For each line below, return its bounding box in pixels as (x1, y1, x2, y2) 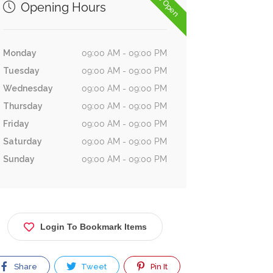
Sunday (2, 154, 35, 164)
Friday (2, 119, 29, 129)
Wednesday (2, 83, 53, 93)
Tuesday (2, 66, 40, 76)
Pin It (149, 262, 168, 271)
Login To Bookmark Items (40, 222, 147, 232)
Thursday (2, 101, 43, 111)
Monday (2, 48, 37, 58)
